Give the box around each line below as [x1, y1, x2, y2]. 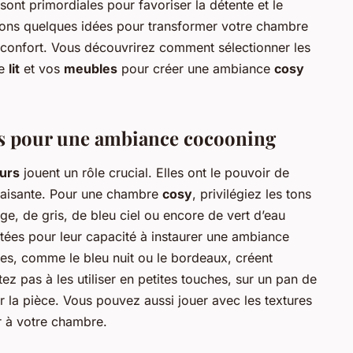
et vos [20, 60, 64, 76]
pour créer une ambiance [117, 60, 274, 76]
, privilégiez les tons [192, 185, 311, 202]
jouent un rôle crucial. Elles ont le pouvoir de [20, 164, 289, 180]
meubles [64, 60, 117, 76]
